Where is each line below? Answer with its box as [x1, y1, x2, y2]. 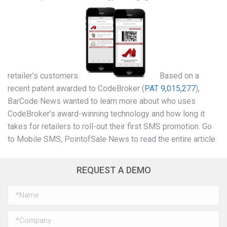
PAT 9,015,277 [144, 84, 196, 94]
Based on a [158, 71, 199, 81]
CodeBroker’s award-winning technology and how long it [8, 109, 205, 119]
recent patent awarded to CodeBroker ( [8, 84, 144, 94]
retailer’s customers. [8, 71, 82, 81]
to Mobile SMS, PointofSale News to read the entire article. [8, 134, 217, 144]
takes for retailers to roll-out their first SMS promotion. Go [8, 122, 212, 132]
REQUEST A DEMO [76, 165, 151, 176]
